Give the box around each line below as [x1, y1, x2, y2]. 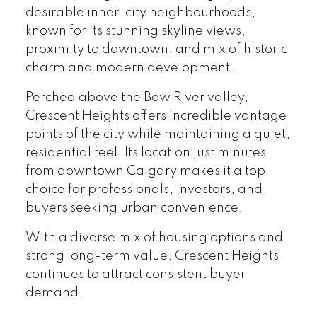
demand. [25, 287, 83, 300]
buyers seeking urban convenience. [25, 201, 243, 214]
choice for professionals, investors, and [25, 183, 263, 196]
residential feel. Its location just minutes [25, 146, 266, 159]
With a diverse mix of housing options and [25, 231, 283, 245]
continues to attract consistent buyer [25, 268, 246, 282]
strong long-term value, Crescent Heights [25, 250, 279, 263]
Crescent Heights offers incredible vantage [25, 109, 287, 122]
